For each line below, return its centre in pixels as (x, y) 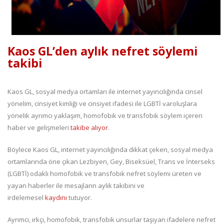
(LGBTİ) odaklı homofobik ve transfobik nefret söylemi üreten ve (104, 174)
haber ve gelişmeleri (39, 128)
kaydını (56, 198)
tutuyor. (79, 198)
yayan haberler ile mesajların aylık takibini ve (76, 186)
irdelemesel (26, 198)
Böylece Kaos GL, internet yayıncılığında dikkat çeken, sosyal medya (110, 150)
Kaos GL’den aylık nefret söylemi (102, 51)
